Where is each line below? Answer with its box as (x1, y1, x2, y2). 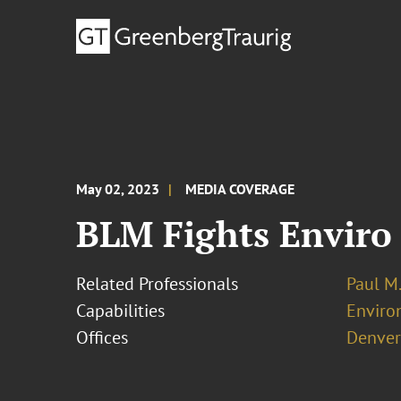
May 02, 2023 (76, 180, 160, 198)
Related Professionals (76, 272, 239, 295)
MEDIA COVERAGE (185, 180, 295, 198)
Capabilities (76, 299, 166, 322)
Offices (76, 326, 129, 349)
